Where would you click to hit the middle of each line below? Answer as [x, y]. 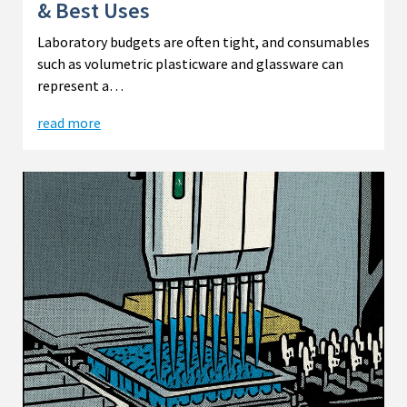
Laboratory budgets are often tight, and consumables [203, 41]
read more [69, 122]
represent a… [80, 85]
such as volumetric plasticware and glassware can [190, 63]
